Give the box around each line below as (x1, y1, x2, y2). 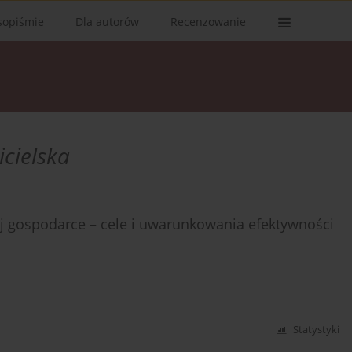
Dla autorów (75, 14, 139, 29)
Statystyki (293, 323, 340, 337)
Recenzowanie (170, 14, 246, 29)
